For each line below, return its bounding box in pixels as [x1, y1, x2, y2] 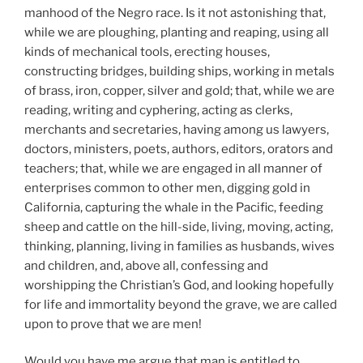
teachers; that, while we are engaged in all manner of [24, 160, 322, 176]
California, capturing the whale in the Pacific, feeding [24, 199, 323, 215]
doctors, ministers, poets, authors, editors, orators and [24, 141, 333, 156]
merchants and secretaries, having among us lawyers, [24, 122, 329, 137]
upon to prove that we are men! [24, 316, 202, 331]
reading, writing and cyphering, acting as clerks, [24, 102, 293, 117]
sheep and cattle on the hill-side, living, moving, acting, [24, 219, 333, 234]
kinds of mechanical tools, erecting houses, [24, 44, 270, 59]
